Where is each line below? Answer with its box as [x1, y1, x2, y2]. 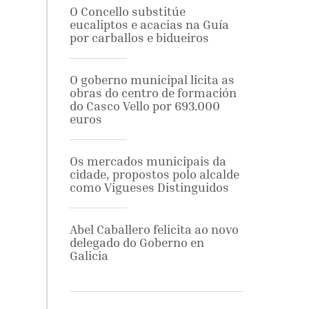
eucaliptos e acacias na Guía [69, 17, 229, 32]
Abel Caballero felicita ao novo [69, 222, 239, 237]
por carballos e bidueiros [69, 30, 209, 45]
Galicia [69, 248, 108, 263]
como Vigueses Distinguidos [69, 180, 229, 195]
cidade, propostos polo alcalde [69, 167, 239, 181]
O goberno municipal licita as [69, 72, 235, 87]
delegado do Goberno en [69, 235, 204, 250]
